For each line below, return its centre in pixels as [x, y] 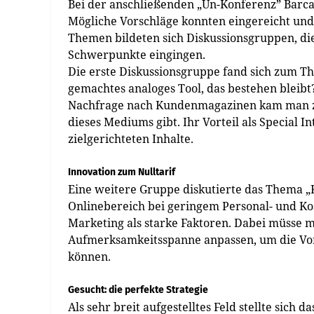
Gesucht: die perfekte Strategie [138, 290]
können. [89, 257]
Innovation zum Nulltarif [122, 172]
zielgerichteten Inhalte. [131, 139]
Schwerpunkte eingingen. [137, 55]
